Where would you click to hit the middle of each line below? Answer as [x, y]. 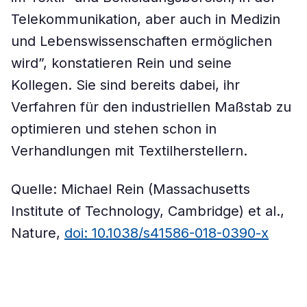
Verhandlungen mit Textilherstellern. [129, 151]
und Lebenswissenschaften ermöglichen [142, 41]
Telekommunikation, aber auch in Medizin [146, 19]
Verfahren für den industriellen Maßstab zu [151, 107]
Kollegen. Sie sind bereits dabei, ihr [125, 85]
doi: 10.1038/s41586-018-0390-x [167, 233]
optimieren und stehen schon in [114, 129]
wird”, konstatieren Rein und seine [121, 63]
